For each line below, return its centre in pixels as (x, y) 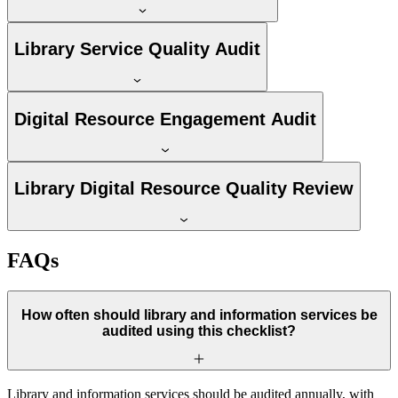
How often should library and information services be (199, 314)
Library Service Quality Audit (137, 49)
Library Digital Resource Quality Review (184, 189)
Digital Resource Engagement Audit (165, 119)
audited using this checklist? (199, 330)
